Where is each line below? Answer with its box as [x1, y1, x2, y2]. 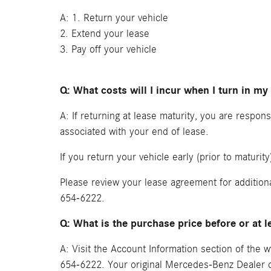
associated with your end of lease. [60, 126, 209, 137]
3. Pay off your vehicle [60, 44, 157, 55]
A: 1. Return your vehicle [60, 12, 168, 24]
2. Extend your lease [60, 28, 149, 39]
